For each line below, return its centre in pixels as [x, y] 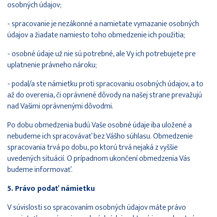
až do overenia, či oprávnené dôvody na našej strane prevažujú [105, 95]
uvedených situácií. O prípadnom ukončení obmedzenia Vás [99, 158]
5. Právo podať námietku [51, 188]
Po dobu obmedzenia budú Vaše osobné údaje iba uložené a [100, 125]
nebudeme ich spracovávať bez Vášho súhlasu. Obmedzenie [100, 136]
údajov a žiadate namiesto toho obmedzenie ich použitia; [96, 35]
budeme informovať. [40, 170]
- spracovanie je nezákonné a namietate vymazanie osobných [103, 24]
